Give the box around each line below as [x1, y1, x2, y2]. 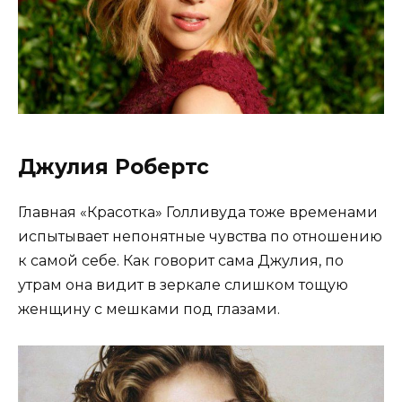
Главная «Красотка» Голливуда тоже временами [18, 204, 378, 222]
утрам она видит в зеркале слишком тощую [18, 276, 348, 294]
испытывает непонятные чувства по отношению [18, 228, 382, 246]
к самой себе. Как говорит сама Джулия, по [18, 252, 344, 270]
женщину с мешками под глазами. [18, 301, 280, 319]
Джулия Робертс [18, 154, 209, 180]
